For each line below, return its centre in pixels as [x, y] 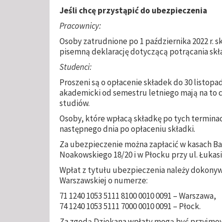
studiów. [75, 103]
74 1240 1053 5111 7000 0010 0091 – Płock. [130, 206]
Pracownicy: [80, 26]
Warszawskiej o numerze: [104, 180]
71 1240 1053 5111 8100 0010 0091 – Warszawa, [138, 195]
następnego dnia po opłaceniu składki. [127, 129]
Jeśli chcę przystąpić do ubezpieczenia [133, 10]
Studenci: [76, 67]
